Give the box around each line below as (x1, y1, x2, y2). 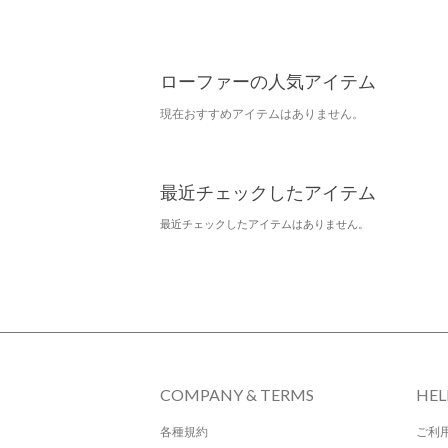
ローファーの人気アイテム (160, 69, 376, 92)
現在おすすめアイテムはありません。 (160, 105, 364, 121)
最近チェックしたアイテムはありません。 (160, 216, 369, 230)
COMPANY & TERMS (160, 384, 314, 404)
